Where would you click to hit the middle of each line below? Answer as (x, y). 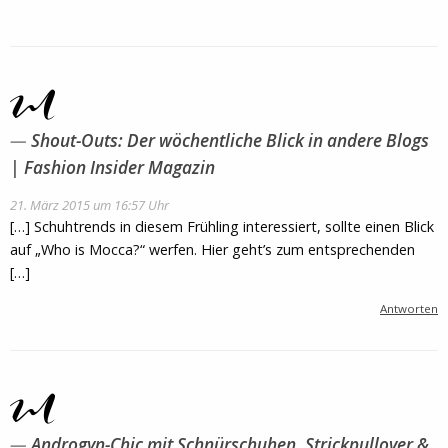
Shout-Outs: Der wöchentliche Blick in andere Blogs (230, 140)
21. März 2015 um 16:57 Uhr (89, 205)
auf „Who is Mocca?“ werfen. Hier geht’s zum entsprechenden (212, 250)
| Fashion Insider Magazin (112, 167)
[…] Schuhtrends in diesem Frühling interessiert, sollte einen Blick (222, 227)
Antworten (409, 309)
